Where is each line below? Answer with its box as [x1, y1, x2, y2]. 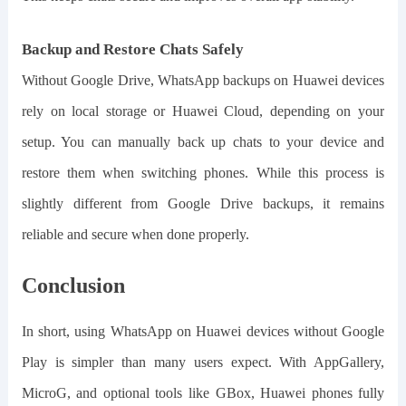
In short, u [21, 324, 82, 340]
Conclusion [21, 274, 125, 298]
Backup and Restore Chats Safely [21, 41, 244, 59]
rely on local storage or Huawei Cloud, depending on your [21, 103, 385, 120]
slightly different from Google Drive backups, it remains [21, 196, 385, 212]
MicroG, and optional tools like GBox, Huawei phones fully [21, 385, 385, 401]
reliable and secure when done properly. [21, 227, 249, 243]
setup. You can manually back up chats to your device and [21, 134, 385, 150]
